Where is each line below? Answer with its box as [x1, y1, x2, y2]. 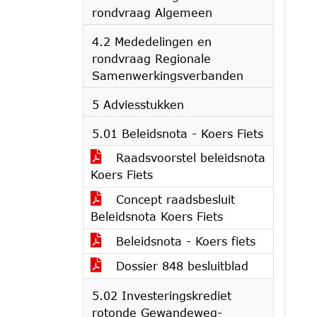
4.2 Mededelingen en [92, 35, 212, 48]
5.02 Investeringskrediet [92, 289, 231, 302]
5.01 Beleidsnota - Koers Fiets [92, 127, 263, 140]
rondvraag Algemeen [92, 6, 212, 19]
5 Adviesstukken [92, 98, 184, 111]
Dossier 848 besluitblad [112, 259, 248, 272]
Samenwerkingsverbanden [92, 69, 243, 82]
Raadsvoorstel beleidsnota [112, 151, 265, 164]
